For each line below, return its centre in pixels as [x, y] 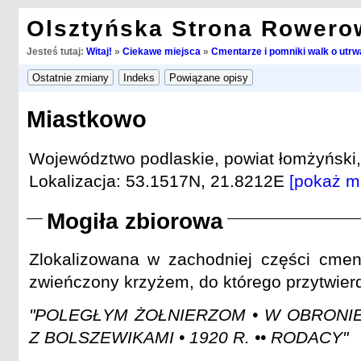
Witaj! [99, 52]
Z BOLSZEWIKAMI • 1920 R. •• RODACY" [188, 338]
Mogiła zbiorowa [135, 222]
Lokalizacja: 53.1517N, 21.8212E [159, 180]
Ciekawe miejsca [161, 52]
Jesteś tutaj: [56, 52]
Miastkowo [86, 120]
